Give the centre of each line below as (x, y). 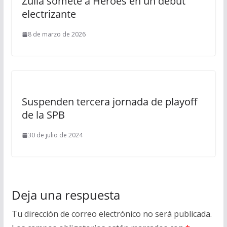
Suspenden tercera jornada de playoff (109, 102)
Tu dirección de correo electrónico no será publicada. (111, 214)
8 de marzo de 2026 (56, 34)
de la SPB (43, 115)
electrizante (49, 14)
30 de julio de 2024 (55, 135)
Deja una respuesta (66, 195)
